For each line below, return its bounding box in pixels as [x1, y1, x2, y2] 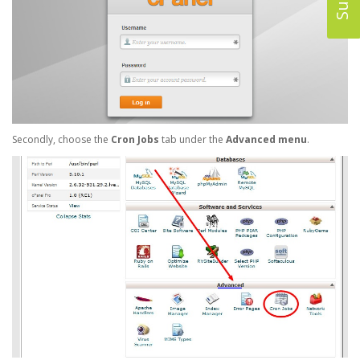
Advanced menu [226, 132, 307, 146]
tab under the [159, 132, 226, 146]
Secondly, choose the [12, 132, 111, 146]
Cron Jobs [111, 132, 159, 146]
